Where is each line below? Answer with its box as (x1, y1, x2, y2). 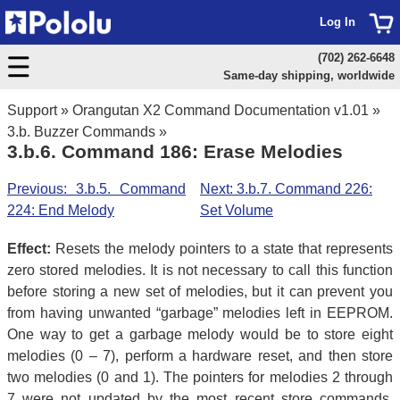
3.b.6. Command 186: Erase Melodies (7, 141, 343, 162)
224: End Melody (7, 202, 114, 218)
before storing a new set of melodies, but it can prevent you (7, 283, 393, 299)
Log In (320, 15, 355, 29)
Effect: (7, 240, 51, 256)
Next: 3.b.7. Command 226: (200, 180, 372, 196)
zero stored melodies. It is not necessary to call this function (7, 262, 393, 278)
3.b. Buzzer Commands (7, 124, 155, 139)
